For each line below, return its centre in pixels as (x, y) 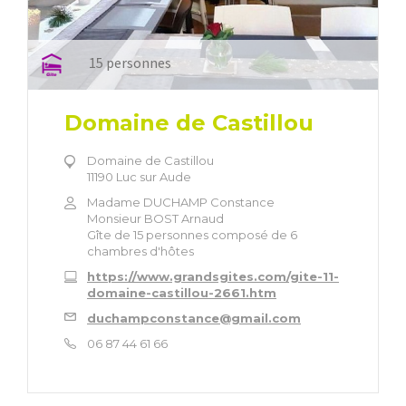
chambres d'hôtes (140, 251)
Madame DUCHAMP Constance (181, 203)
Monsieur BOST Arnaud (155, 219)
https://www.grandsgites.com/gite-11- (213, 277)
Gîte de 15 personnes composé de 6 (192, 235)
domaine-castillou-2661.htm (182, 293)
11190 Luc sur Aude (139, 177)
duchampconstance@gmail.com (194, 319)
